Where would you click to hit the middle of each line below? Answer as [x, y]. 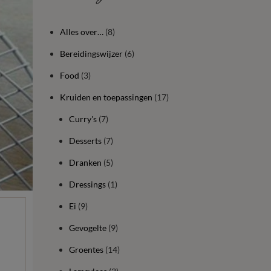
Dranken [85, 162]
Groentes [86, 250]
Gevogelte [87, 228]
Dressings [87, 184]
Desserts [85, 141]
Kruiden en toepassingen [106, 97]
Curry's [83, 119]
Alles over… [81, 32]
